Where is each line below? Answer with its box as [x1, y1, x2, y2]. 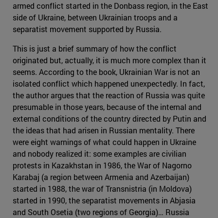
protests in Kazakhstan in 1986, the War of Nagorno [13, 160, 192, 171]
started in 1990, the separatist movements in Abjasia [13, 195, 196, 206]
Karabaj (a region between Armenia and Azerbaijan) [13, 172, 189, 182]
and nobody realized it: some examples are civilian [13, 148, 186, 159]
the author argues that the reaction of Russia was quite [13, 90, 205, 101]
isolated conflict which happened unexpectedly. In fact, [13, 78, 205, 89]
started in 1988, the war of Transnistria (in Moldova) [13, 183, 192, 194]
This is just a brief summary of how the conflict [13, 43, 177, 54]
